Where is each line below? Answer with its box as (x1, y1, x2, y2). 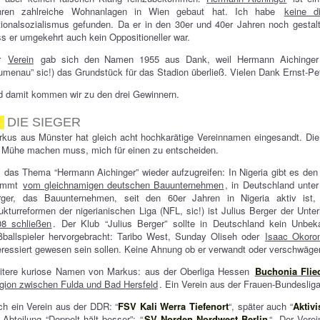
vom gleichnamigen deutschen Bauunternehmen (23, 178, 224, 191)
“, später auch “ (229, 299, 293, 313)
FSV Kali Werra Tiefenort (118, 299, 229, 313)
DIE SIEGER (7, 115, 81, 129)
